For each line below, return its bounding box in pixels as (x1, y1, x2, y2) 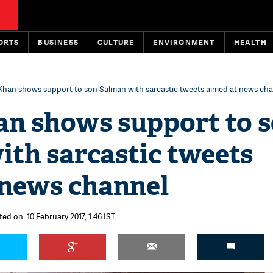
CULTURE (97, 37, 135, 48)
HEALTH (233, 37, 267, 48)
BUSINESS (38, 37, 79, 48)
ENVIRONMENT (153, 37, 215, 48)
